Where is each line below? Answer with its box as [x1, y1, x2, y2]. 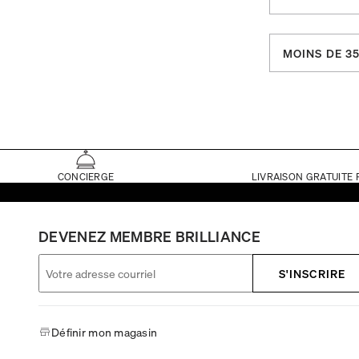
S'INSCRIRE [278, 265, 345, 280]
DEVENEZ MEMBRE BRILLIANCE [38, 226, 260, 245]
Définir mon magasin [51, 324, 158, 339]
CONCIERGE [57, 170, 115, 183]
